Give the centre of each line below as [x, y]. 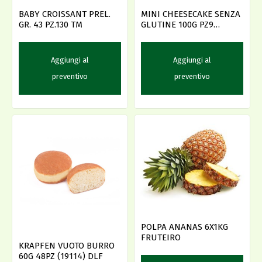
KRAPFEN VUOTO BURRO [67, 245]
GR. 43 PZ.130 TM [51, 24]
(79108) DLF [164, 35]
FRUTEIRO [161, 238]
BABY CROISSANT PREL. [65, 14]
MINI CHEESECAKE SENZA [191, 14]
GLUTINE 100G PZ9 [177, 24]
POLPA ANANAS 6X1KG [185, 227]
